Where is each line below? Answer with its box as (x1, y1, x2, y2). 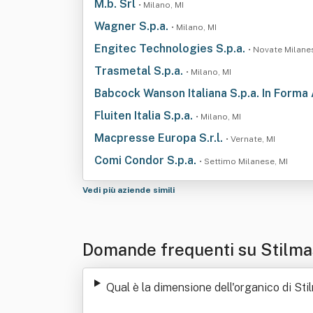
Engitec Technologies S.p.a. (94, 42, 248, 55)
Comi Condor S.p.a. (94, 154, 199, 167)
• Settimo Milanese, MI (199, 156, 288, 166)
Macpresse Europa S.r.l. (94, 131, 226, 145)
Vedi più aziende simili (82, 185, 177, 195)
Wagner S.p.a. (94, 20, 171, 33)
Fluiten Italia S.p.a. (94, 109, 196, 122)
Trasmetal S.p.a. (94, 64, 186, 78)
